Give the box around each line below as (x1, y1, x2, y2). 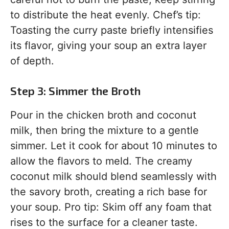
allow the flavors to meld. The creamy (10, 155, 192, 168)
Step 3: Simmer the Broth (10, 84, 141, 98)
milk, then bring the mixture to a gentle (10, 124, 199, 137)
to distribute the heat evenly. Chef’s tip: (10, 9, 201, 21)
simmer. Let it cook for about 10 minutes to (10, 140, 217, 152)
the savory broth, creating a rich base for (10, 186, 207, 198)
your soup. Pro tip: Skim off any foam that (10, 201, 212, 214)
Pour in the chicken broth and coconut (10, 109, 196, 122)
